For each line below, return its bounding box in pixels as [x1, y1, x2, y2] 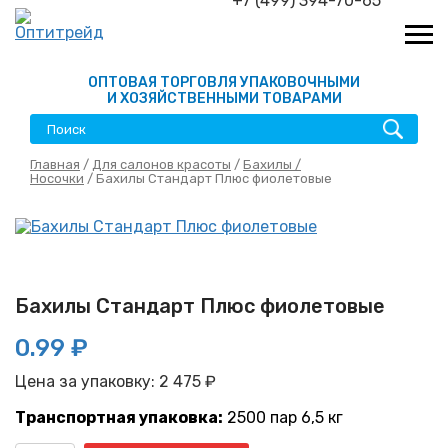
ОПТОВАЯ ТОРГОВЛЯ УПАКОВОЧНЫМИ [88, 74, 360, 91]
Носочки [30, 171, 84, 186]
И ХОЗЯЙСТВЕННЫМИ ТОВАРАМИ [106, 90, 342, 107]
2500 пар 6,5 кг [223, 407, 343, 427]
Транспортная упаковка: [15, 407, 223, 427]
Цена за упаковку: [15, 371, 159, 391]
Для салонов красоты [92, 157, 231, 172]
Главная [30, 157, 80, 172]
